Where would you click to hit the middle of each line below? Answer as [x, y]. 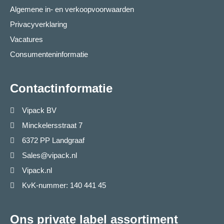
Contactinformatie [61, 88]
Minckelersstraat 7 [52, 125]
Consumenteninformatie [49, 54]
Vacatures [26, 39]
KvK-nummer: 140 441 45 [64, 185]
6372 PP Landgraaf [53, 140]
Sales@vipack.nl [49, 155]
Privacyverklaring [38, 24]
